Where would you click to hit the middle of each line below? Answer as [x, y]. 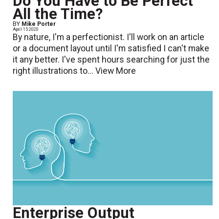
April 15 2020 [26, 30]
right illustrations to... [54, 71]
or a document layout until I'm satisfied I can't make [111, 49]
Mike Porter [39, 24]
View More [116, 71]
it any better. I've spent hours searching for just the [111, 60]
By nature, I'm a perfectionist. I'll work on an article [109, 37]
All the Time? [58, 14]
